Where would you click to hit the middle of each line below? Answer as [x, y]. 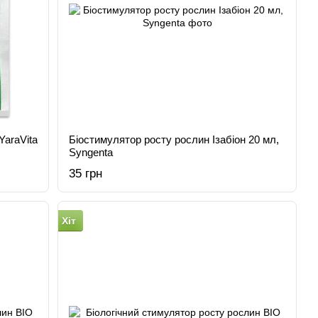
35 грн [86, 174]
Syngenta [91, 152]
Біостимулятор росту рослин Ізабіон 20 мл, [174, 139]
